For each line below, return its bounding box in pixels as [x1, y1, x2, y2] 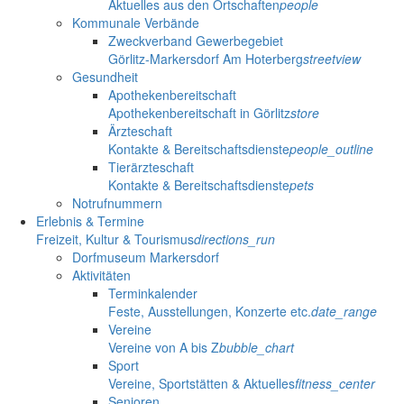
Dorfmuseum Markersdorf [72, 248, 219, 267]
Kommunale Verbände [72, 14, 199, 32]
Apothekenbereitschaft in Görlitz [108, 104, 290, 123]
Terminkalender [108, 284, 197, 303]
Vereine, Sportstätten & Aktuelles [108, 374, 295, 393]
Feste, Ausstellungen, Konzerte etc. [108, 302, 311, 321]
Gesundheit [72, 68, 138, 87]
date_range [311, 302, 377, 321]
